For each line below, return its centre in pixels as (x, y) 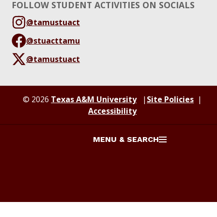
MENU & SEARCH (126, 139)
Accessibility (112, 111)
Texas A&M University (94, 99)
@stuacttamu (53, 40)
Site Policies (170, 99)
